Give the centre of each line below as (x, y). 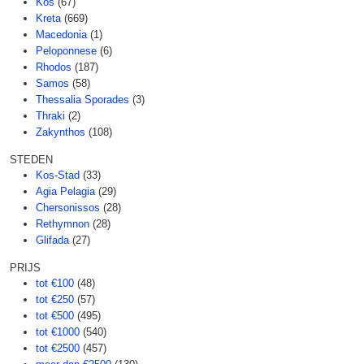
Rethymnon (63, 224)
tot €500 (55, 316)
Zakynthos (61, 132)
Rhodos (54, 67)
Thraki (50, 116)
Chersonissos (68, 208)
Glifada (52, 240)
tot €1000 (58, 332)
